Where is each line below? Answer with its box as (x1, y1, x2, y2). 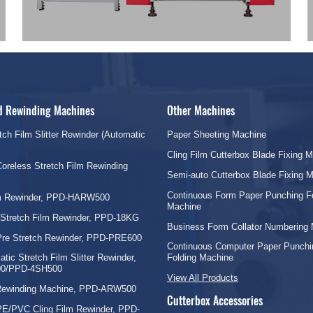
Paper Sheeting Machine (166, 129, 266, 140)
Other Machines (166, 102, 235, 119)
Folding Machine (166, 252, 233, 263)
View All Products (166, 272, 238, 284)
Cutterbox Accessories (166, 291, 263, 309)
